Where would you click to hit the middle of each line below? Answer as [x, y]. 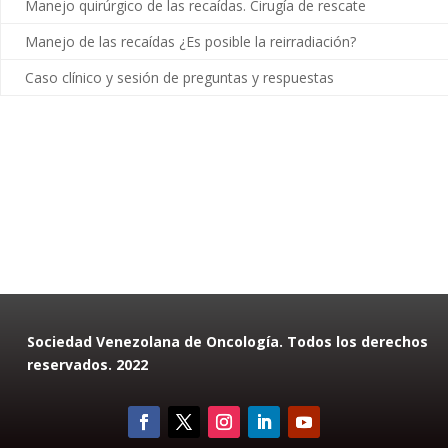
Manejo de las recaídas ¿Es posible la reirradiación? [190, 41]
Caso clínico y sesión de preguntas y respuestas [179, 77]
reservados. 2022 [87, 364]
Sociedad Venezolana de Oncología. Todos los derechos [227, 341]
